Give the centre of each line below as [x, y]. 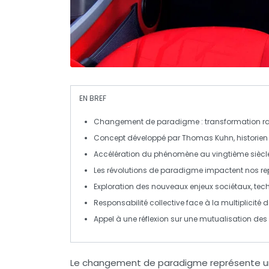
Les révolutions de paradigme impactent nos [177, 170]
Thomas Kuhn [208, 138]
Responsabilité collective [139, 202]
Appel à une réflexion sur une [147, 219]
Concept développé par [138, 138]
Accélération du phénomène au [153, 154]
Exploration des [122, 186]
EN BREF [93, 98]
